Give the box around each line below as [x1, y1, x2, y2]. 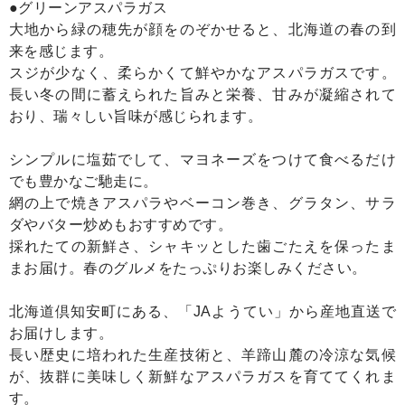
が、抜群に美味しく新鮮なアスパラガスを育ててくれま [9, 369, 396, 385]
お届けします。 [9, 325, 114, 342]
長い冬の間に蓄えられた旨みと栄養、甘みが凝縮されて [9, 87, 396, 103]
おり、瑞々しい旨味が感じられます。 [9, 108, 263, 125]
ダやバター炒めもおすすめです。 [9, 217, 233, 233]
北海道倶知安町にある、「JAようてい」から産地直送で [9, 304, 396, 320]
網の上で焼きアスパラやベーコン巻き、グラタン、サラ [9, 195, 396, 212]
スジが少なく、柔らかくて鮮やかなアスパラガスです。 [9, 65, 396, 81]
